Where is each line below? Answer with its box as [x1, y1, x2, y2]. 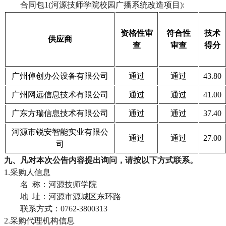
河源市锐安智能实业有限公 [11, 127, 108, 136]
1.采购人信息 [4, 167, 50, 177]
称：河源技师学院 [28, 180, 97, 189]
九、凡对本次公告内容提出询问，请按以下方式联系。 [4, 155, 198, 164]
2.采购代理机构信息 [4, 216, 75, 225]
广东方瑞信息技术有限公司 [11, 108, 108, 118]
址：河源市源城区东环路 [28, 192, 121, 201]
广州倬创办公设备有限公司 [11, 71, 108, 80]
